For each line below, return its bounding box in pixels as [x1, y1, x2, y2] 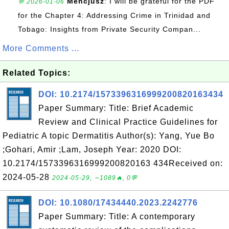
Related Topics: [3, 68, 71, 77]
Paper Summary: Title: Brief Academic [38, 104, 194, 112]
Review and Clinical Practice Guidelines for [38, 118, 218, 126]
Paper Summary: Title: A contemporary [38, 212, 195, 221]
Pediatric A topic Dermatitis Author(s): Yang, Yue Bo [3, 131, 215, 140]
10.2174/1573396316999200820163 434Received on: [3, 159, 223, 168]
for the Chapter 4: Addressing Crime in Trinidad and [18, 11, 211, 19]
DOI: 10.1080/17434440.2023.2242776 [38, 198, 198, 207]
